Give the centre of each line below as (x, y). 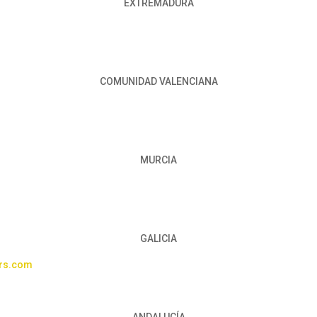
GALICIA (158, 239)
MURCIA (158, 160)
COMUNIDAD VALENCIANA (158, 82)
